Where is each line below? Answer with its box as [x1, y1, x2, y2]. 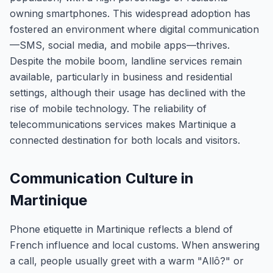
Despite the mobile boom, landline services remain [10, 55, 242, 67]
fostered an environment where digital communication [10, 23, 259, 35]
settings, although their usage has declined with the [10, 87, 246, 99]
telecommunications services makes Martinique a [10, 118, 236, 130]
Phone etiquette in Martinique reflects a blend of [10, 223, 233, 235]
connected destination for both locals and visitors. [10, 134, 240, 146]
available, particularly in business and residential [10, 71, 232, 83]
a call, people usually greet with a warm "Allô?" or [10, 255, 244, 267]
